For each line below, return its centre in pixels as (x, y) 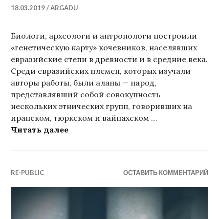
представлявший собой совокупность (86, 95)
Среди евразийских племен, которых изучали (101, 71)
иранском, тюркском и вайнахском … (84, 118)
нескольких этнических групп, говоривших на (102, 106)
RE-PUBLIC (28, 173)
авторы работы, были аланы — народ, (84, 83)
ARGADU (65, 8)
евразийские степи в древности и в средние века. (109, 59)
